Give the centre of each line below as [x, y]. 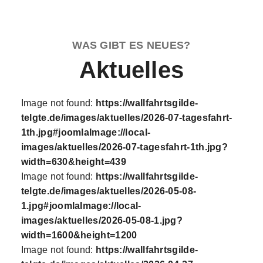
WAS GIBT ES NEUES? [131, 45]
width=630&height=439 [73, 162]
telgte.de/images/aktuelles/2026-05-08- [109, 191]
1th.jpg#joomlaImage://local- [86, 132]
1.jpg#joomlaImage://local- [81, 206]
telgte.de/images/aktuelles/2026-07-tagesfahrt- [127, 118]
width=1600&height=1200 [79, 235]
